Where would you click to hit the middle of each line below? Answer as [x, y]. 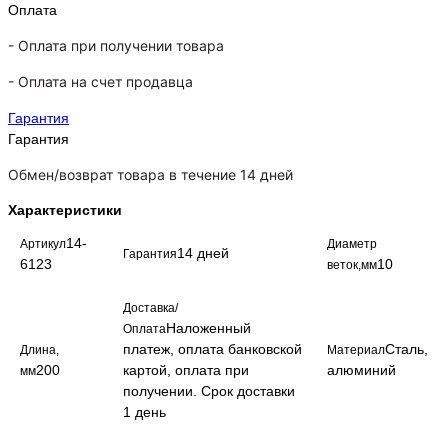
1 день [144, 412]
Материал [356, 350]
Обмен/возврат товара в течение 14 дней [150, 175]
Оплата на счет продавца [105, 82]
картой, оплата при [186, 370]
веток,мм [352, 265]
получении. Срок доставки [209, 391]
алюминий [361, 370]
